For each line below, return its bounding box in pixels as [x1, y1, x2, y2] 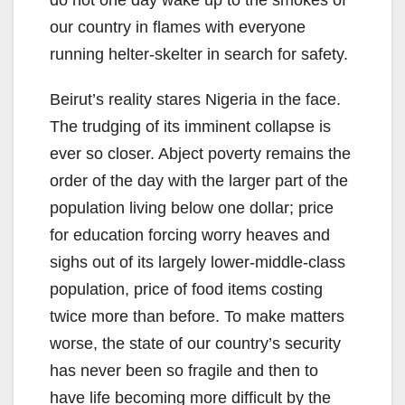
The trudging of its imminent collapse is [50, 118, 331, 137]
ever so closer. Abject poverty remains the [50, 145, 351, 164]
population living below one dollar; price [50, 199, 334, 218]
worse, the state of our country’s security [50, 334, 341, 353]
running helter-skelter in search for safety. [50, 45, 348, 64]
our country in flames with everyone [50, 18, 306, 37]
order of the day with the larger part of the [50, 172, 348, 191]
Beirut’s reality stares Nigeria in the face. [50, 90, 341, 109]
